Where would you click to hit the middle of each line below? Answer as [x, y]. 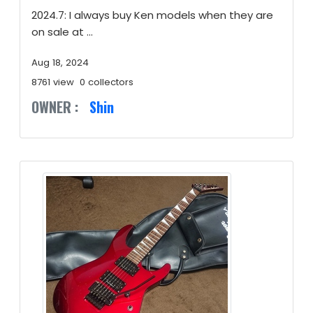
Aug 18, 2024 [60, 63]
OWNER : [55, 107]
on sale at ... [62, 32]
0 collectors [107, 82]
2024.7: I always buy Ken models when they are [152, 15]
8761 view [53, 82]
